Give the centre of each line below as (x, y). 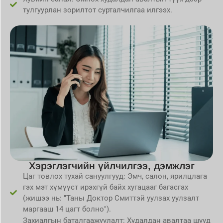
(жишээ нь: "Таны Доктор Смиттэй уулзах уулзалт (111, 198)
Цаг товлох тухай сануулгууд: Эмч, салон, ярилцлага (115, 176)
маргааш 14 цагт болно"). (67, 209)
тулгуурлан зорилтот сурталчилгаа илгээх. (97, 10)
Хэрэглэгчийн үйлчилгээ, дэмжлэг (111, 166)
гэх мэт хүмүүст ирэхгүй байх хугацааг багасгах (105, 187)
